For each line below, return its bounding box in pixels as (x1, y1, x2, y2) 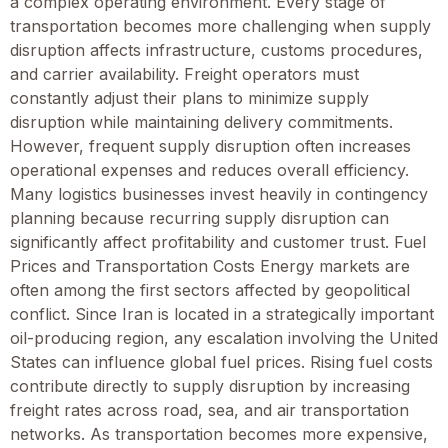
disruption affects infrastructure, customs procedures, (10, 39, 423, 60)
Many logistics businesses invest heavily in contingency (10, 183, 428, 204)
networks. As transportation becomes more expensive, (10, 423, 428, 444)
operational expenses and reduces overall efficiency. (10, 159, 409, 180)
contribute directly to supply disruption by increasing (10, 375, 410, 396)
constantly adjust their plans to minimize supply (10, 87, 369, 108)
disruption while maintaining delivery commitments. (10, 111, 393, 132)
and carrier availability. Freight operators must (10, 63, 359, 84)
